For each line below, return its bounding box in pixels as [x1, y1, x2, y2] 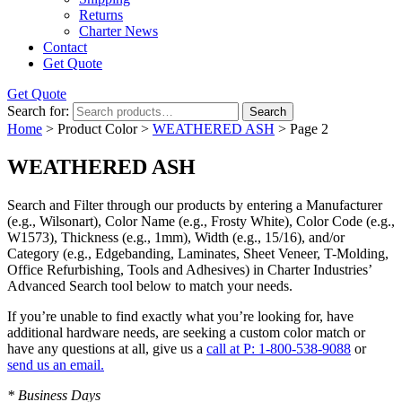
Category [7, 245, 59, 261]
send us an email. [7, 356, 104, 372]
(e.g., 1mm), [118, 229, 195, 245]
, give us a [145, 340, 206, 356]
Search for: [7, 103, 69, 118]
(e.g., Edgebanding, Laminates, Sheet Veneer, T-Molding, [59, 245, 389, 261]
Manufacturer [306, 197, 382, 213]
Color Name [105, 213, 175, 229]
